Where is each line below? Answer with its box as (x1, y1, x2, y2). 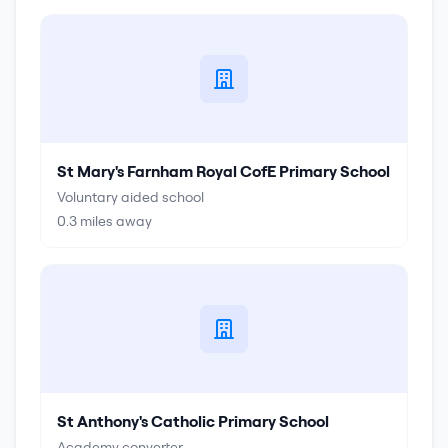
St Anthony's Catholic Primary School (57, 411, 329, 431)
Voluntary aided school (57, 188, 204, 206)
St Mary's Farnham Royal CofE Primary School (57, 161, 390, 181)
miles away (77, 212, 152, 230)
